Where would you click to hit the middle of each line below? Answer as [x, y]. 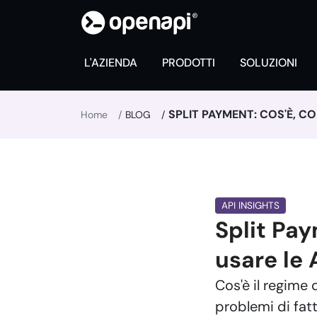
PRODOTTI [189, 63]
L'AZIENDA [111, 63]
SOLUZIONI [269, 63]
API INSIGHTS [250, 206]
